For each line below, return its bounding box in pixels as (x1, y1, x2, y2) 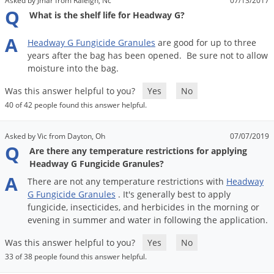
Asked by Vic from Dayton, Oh (5, 131, 105, 142)
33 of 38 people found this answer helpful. (5, 251, 147, 262)
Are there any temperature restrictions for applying (29, 145, 247, 157)
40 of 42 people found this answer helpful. (5, 100, 147, 111)
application (220, 214, 265, 226)
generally (137, 188, 175, 201)
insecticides (70, 201, 119, 213)
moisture (28, 62, 64, 75)
